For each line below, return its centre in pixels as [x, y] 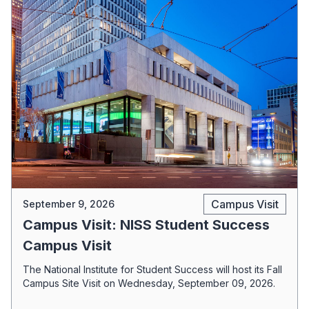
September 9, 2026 [69, 204]
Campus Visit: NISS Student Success [146, 225]
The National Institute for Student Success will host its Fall [152, 269]
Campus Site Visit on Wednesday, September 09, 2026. [149, 283]
